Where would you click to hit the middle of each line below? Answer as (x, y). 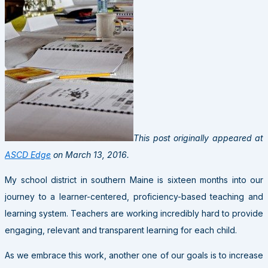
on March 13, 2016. (90, 154)
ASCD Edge (28, 154)
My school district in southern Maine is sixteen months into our (134, 179)
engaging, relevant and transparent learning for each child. (121, 230)
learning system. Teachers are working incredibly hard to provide (134, 213)
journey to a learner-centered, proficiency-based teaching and (134, 196)
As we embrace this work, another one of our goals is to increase (134, 255)
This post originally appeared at (198, 138)
